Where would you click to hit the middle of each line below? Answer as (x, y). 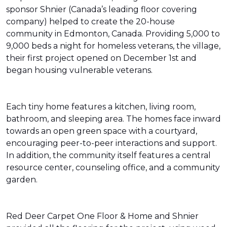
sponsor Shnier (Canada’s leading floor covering (102, 9)
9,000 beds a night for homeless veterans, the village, (113, 46)
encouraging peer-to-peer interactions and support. (111, 143)
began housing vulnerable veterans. (80, 70)
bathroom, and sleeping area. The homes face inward (113, 119)
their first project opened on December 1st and (101, 58)
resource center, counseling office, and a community (113, 167)
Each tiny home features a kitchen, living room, (101, 107)
